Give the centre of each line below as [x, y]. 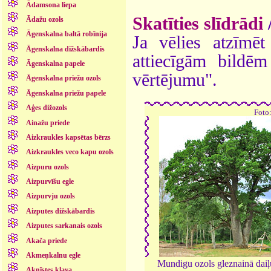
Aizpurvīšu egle [50, 182]
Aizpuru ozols [47, 167]
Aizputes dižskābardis [60, 211]
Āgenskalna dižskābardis [65, 49]
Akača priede [46, 240]
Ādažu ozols [44, 19]
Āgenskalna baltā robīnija [66, 34]
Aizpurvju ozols [50, 196]
